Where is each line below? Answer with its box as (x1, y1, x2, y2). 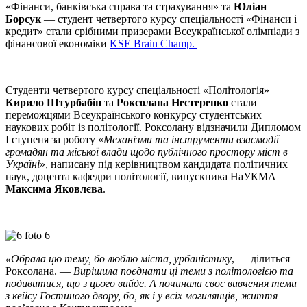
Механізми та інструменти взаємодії (103, 134, 279, 146)
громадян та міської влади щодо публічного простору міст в (5, 146, 288, 158)
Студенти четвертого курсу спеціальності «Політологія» (5, 84, 269, 97)
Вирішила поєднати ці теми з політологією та (73, 265, 293, 278)
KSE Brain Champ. (110, 38, 197, 50)
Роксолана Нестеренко (116, 97, 228, 109)
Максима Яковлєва (5, 183, 103, 195)
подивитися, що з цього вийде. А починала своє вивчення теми (5, 278, 297, 290)
